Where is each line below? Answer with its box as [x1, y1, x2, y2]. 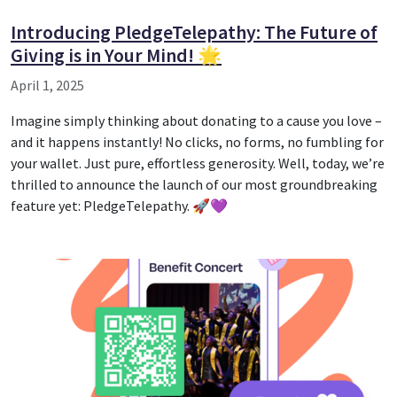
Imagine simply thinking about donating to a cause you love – [11, 111, 382, 129]
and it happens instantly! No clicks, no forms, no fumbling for [11, 132, 384, 151]
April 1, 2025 [11, 75, 84, 94]
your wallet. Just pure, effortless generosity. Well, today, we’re [11, 153, 385, 172]
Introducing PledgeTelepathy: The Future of [11, 19, 378, 44]
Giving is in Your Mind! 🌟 [11, 43, 222, 67]
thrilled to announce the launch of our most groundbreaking [11, 175, 378, 193]
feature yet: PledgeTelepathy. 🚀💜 [11, 196, 228, 214]
